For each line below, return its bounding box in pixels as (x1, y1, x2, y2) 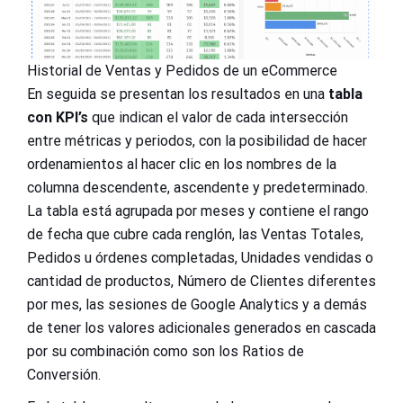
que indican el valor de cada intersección (88, 108, 348, 126)
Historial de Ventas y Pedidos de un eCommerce (27, 61, 337, 79)
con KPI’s (27, 108, 88, 126)
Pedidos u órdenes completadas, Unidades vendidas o (27, 248, 373, 266)
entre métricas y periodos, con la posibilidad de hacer (27, 131, 367, 149)
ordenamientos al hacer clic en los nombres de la (27, 155, 336, 173)
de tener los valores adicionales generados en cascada (27, 318, 376, 336)
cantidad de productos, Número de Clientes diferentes (27, 272, 376, 290)
